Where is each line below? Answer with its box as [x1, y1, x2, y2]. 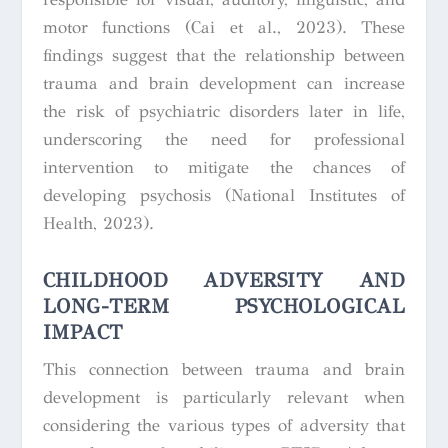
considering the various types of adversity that [42, 415, 406, 437]
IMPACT [42, 320, 123, 346]
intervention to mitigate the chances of [42, 157, 406, 179]
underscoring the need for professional [42, 129, 406, 151]
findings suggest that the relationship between [42, 45, 406, 67]
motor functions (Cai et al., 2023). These [42, 17, 406, 39]
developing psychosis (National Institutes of [42, 185, 406, 207]
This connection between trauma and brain [42, 359, 406, 381]
